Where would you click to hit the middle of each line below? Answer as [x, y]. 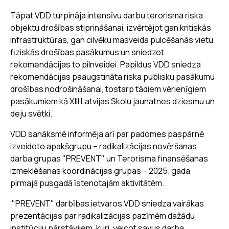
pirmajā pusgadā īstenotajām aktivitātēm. [88, 183]
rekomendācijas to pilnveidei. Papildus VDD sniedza [106, 64]
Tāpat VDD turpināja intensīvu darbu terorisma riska [107, 15]
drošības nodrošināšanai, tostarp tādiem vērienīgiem [108, 89]
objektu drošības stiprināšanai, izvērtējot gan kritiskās [111, 27]
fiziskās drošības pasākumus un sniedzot [87, 52]
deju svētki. [31, 113]
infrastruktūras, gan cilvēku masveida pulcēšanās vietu [112, 40]
